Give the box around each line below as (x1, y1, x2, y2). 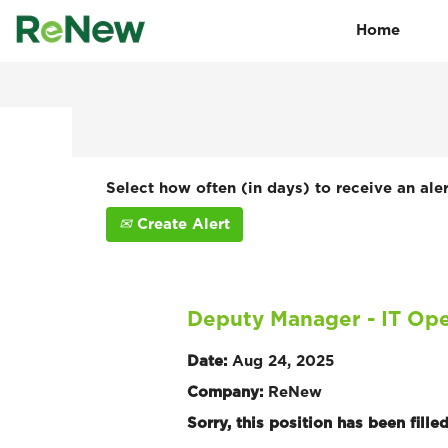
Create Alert (132, 216, 230, 232)
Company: (187, 384, 268, 400)
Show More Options (163, 89, 314, 104)
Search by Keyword (162, 33, 311, 48)
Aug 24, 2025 (232, 353, 334, 369)
